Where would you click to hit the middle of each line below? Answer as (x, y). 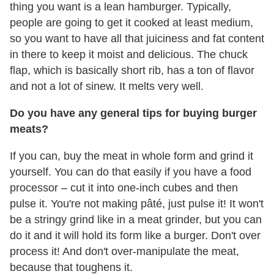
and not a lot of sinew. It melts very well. (107, 87)
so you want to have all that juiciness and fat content (137, 39)
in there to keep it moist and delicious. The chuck (129, 55)
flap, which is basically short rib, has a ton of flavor (132, 71)
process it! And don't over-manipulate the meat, (124, 252)
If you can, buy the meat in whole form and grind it (131, 156)
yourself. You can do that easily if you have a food (131, 172)
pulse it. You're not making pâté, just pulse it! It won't (137, 204)
